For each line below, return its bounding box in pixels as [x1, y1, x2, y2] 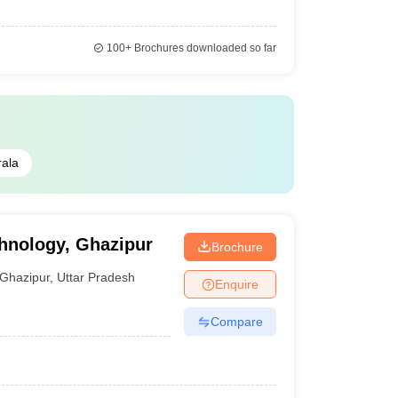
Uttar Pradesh [57, 269, 136, 284]
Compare [210, 314, 263, 329]
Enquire [214, 276, 259, 291]
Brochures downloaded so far [131, 42, 276, 54]
